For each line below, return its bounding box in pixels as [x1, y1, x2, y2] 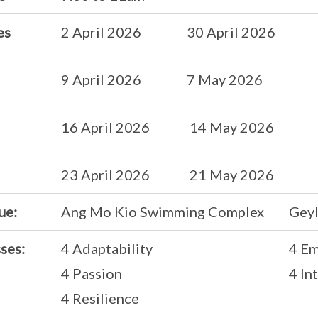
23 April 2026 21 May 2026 [60, 166, 274, 184]
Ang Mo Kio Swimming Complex [60, 203, 264, 221]
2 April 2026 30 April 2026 [60, 23, 275, 41]
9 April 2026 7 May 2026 [60, 71, 263, 89]
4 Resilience [60, 290, 139, 307]
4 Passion [60, 265, 122, 283]
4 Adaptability [60, 240, 153, 258]
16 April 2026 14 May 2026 [60, 119, 274, 136]
